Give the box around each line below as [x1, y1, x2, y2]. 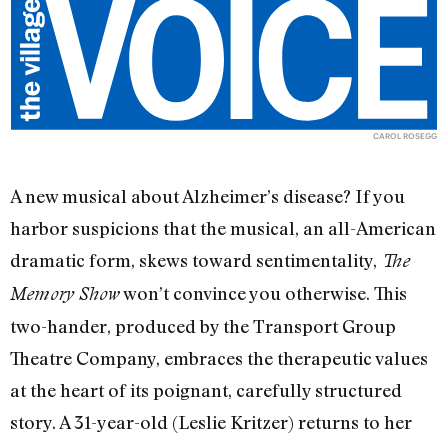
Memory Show [10, 283, 120, 305]
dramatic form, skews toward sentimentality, [10, 249, 381, 272]
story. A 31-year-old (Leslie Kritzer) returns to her [10, 411, 412, 434]
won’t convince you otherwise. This [120, 282, 407, 305]
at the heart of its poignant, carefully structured [10, 379, 402, 402]
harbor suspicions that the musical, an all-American [10, 217, 436, 240]
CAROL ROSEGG [372, 131, 437, 142]
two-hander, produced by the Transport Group [10, 315, 396, 338]
